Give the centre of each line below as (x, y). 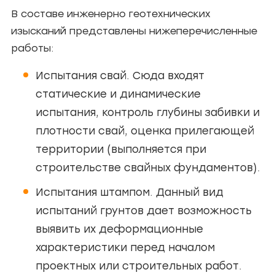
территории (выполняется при (121, 149)
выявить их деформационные (119, 229)
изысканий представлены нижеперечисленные (134, 31)
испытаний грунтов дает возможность (144, 210)
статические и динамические (118, 94)
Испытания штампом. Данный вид (130, 192)
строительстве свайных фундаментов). (148, 167)
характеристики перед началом (125, 247)
